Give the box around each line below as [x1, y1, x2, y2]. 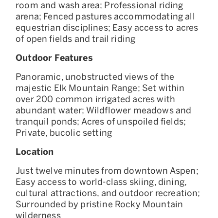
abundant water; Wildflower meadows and [16, 105, 192, 116]
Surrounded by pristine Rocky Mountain [16, 199, 183, 210]
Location [16, 146, 54, 157]
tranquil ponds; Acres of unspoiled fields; [16, 116, 186, 127]
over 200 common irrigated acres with [16, 93, 176, 105]
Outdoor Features [16, 52, 93, 63]
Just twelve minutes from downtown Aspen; [16, 165, 199, 176]
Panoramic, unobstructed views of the [16, 71, 175, 82]
